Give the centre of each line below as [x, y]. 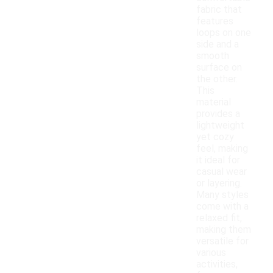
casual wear [222, 172]
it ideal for [218, 160]
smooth [213, 56]
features [215, 21]
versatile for [222, 241]
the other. [217, 79]
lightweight [220, 126]
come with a [222, 207]
